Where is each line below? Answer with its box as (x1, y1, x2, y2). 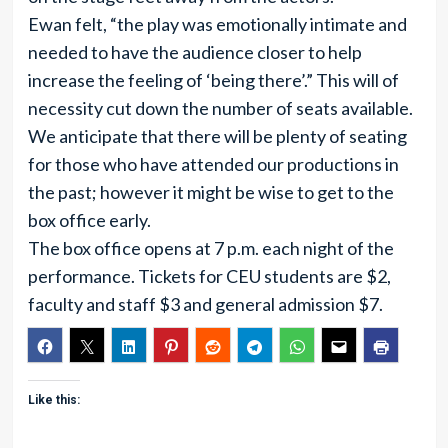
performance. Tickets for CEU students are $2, (27, 265, 391, 287)
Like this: (27, 393, 80, 407)
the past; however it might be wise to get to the (27, 181, 394, 203)
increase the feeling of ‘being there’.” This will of (27, 69, 399, 91)
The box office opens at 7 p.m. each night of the (27, 237, 394, 259)
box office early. (27, 209, 151, 231)
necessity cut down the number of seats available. (27, 97, 413, 119)
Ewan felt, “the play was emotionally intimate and (27, 13, 407, 35)
